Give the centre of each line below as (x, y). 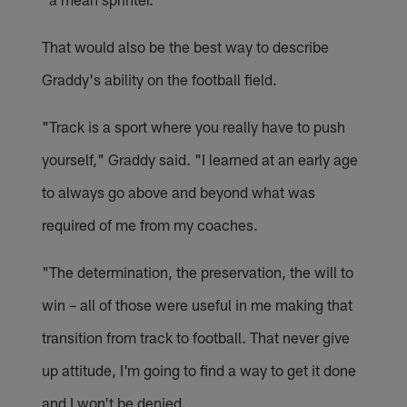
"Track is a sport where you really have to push (194, 126)
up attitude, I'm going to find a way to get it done (199, 369)
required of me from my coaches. (150, 224)
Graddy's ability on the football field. (160, 79)
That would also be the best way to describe (186, 46)
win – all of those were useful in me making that (198, 304)
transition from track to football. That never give (196, 337)
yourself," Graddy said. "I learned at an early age (200, 159)
